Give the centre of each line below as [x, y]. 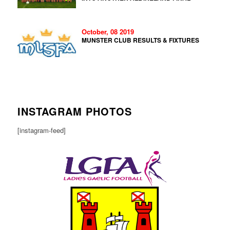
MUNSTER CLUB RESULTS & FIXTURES [141, 40]
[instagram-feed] [41, 130]
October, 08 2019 [108, 32]
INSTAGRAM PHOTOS [74, 111]
